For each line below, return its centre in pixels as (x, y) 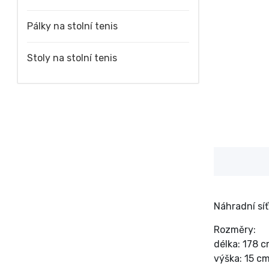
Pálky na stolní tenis (72, 26)
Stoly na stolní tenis (72, 58)
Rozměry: (235, 230)
